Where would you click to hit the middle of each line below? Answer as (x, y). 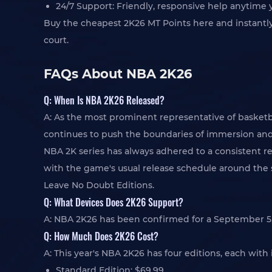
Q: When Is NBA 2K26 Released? (104, 100)
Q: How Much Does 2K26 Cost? (101, 236)
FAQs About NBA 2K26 (118, 74)
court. (56, 40)
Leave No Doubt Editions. (99, 185)
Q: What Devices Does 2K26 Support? (114, 202)
